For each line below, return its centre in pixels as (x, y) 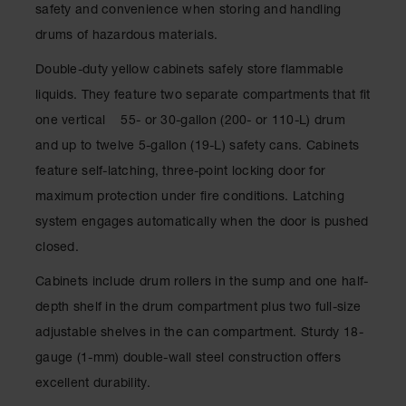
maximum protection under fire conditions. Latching (190, 198)
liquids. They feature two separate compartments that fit (203, 96)
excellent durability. (93, 384)
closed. (57, 248)
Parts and (40, 278)
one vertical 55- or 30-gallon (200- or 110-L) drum (190, 121)
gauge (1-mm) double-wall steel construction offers (188, 359)
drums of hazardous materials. (127, 36)
